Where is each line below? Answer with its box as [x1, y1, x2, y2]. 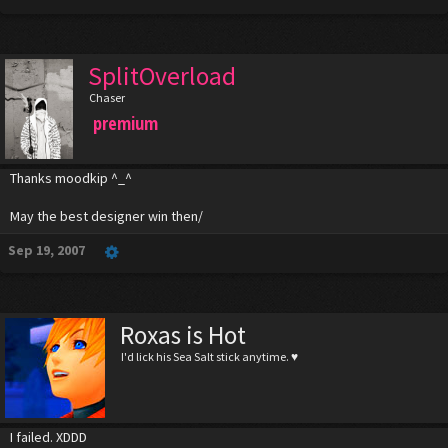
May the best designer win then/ [10, 207, 203, 226]
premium [92, 111, 158, 136]
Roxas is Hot [120, 319, 246, 352]
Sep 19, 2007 [8, 241, 85, 260]
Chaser [88, 90, 125, 106]
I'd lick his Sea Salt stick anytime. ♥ [121, 349, 298, 365]
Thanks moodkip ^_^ [10, 169, 132, 188]
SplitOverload [87, 60, 236, 93]
